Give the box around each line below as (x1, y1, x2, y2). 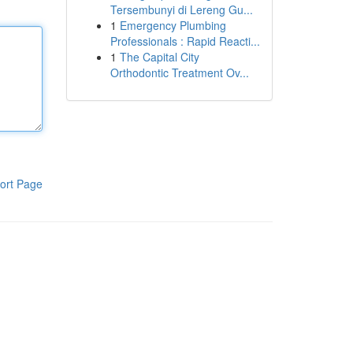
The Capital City (119, 49, 199, 65)
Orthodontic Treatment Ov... (110, 65, 249, 80)
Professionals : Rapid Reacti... (110, 33, 260, 49)
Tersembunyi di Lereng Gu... (110, 2, 253, 17)
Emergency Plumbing (119, 17, 226, 33)
